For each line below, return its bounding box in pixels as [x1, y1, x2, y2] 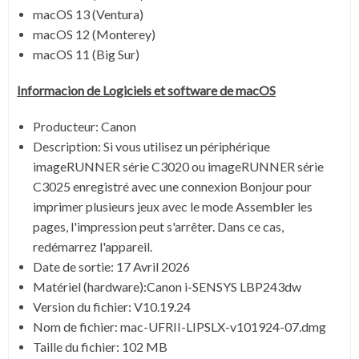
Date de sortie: [33, 258, 116, 274]
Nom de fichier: [33, 318, 118, 334]
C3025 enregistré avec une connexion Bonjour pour [33, 178, 312, 194]
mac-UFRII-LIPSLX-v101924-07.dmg [118, 318, 326, 334]
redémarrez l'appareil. [33, 238, 152, 254]
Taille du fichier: [33, 338, 122, 354]
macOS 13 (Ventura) [33, 6, 143, 22]
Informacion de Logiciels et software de [17, 82, 236, 98]
